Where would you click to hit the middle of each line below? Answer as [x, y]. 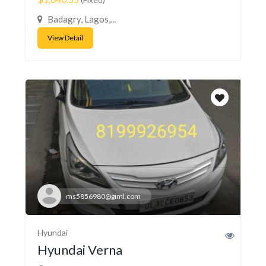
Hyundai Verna [80, 249]
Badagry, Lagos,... [81, 19]
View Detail [65, 38]
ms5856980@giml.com [103, 196]
